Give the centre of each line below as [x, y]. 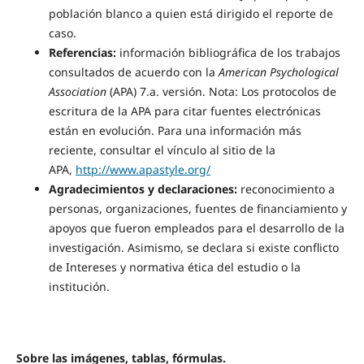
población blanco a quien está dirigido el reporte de [191, 14]
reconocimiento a [286, 189]
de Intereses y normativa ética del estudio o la [174, 267]
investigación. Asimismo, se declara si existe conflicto [193, 248]
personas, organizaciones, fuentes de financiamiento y [197, 209]
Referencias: [82, 53]
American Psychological [278, 72]
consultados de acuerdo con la [133, 72]
